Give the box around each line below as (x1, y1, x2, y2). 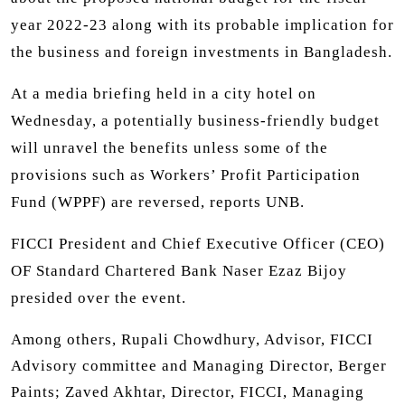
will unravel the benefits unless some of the (11, 138, 328, 156)
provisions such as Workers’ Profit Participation (11, 165, 361, 184)
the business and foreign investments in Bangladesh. (11, 42, 392, 61)
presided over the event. (11, 288, 186, 306)
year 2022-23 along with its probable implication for (11, 15, 394, 33)
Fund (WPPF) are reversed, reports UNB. (11, 193, 305, 211)
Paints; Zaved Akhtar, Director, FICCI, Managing (11, 382, 364, 400)
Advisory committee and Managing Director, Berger (11, 356, 387, 374)
